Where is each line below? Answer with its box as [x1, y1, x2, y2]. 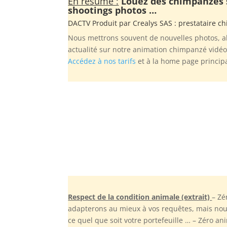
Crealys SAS [133, 18, 173, 28]
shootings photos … [68, 4, 157, 16]
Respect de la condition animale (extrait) [68, 192, 212, 202]
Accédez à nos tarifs [68, 56, 136, 66]
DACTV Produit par [68, 18, 133, 28]
